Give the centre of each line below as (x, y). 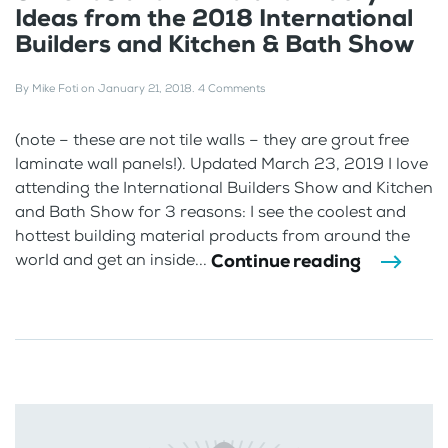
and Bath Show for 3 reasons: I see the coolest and (210, 211)
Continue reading (286, 260)
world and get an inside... (113, 260)
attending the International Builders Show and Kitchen (224, 187)
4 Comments (231, 88)
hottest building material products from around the (212, 235)
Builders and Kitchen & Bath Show (214, 43)
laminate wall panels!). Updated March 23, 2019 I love (221, 163)
